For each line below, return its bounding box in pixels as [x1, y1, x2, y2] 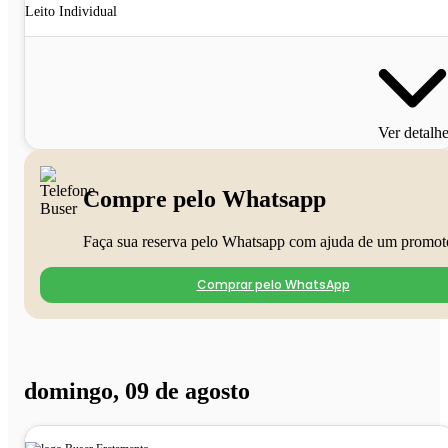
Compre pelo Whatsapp [83, 185, 326, 212]
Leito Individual [25, 3, 117, 19]
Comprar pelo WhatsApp [196, 275, 350, 293]
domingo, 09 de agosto [24, 378, 250, 405]
